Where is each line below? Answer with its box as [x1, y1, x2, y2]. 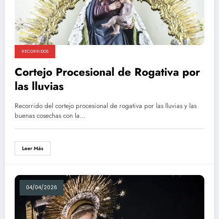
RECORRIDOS [22, 48, 48, 55]
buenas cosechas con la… [15, 111, 86, 121]
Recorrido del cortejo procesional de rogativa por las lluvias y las [15, 101, 197, 111]
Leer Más [22, 145, 44, 153]
